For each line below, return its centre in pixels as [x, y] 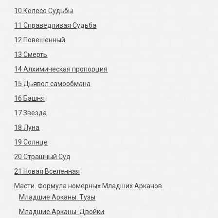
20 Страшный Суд [43, 157]
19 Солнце [31, 142]
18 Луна [27, 127]
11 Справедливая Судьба [55, 25]
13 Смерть [31, 54]
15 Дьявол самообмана [53, 84]
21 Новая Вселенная [47, 171]
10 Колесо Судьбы [44, 11]
